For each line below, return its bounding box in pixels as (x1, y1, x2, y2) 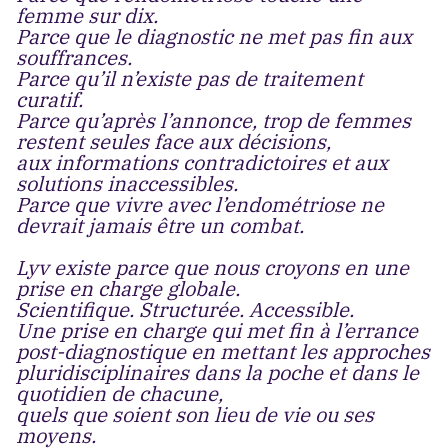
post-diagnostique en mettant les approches (16, 338, 430, 365)
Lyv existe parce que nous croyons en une (16, 254, 409, 281)
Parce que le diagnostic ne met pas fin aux (16, 23, 412, 50)
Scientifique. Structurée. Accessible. (16, 296, 354, 323)
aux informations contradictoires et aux (16, 149, 388, 176)
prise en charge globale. (16, 275, 240, 302)
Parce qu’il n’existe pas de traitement (16, 65, 363, 92)
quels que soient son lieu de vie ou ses (16, 401, 374, 428)
